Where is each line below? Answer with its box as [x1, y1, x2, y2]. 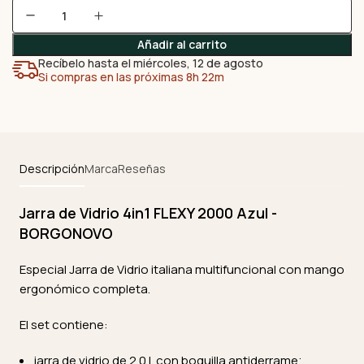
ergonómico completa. [19, 280, 150, 297]
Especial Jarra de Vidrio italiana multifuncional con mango [19, 261, 344, 278]
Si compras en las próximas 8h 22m [38, 69, 224, 84]
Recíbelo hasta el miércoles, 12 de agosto [38, 55, 263, 71]
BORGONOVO [19, 223, 113, 243]
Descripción [19, 161, 84, 176]
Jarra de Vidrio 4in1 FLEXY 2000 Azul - [19, 203, 277, 223]
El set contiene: [19, 316, 108, 333]
